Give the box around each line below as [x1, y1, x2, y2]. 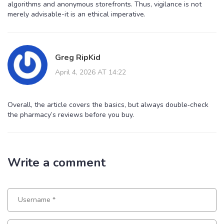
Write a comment [7, 154, 105, 170]
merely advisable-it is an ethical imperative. [7, 9, 145, 19]
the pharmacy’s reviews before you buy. [7, 109, 134, 119]
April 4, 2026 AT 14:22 [55, 67, 126, 77]
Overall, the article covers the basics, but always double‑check [7, 99, 208, 109]
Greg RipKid [55, 51, 100, 63]
